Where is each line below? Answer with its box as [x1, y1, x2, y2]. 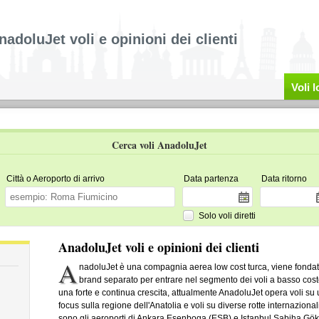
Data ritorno [261, 174, 307, 184]
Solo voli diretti [198, 210, 256, 221]
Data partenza [183, 174, 239, 184]
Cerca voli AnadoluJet [112, 137, 207, 152]
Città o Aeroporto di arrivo [6, 174, 105, 184]
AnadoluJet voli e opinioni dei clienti [58, 238, 259, 256]
